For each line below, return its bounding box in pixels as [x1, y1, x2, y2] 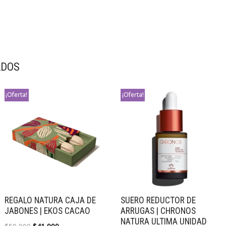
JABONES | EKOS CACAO [4, 205, 90, 216]
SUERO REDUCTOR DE [121, 195, 196, 205]
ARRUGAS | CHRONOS [121, 205, 196, 216]
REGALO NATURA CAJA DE [4, 195, 96, 205]
